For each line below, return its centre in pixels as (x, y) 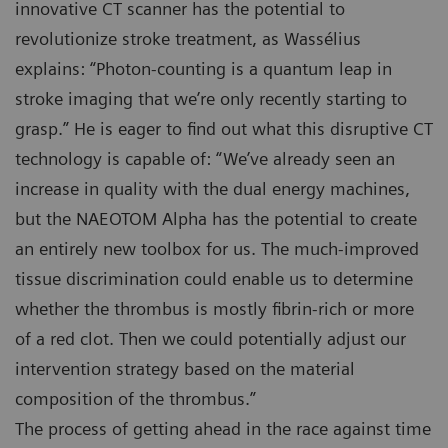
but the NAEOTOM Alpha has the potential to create (216, 218)
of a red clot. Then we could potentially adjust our (210, 338)
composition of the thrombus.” (135, 398)
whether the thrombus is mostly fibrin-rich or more (214, 308)
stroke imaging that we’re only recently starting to (211, 98)
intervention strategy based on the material (185, 368)
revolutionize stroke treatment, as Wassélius (188, 38)
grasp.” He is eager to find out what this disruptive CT (224, 128)
